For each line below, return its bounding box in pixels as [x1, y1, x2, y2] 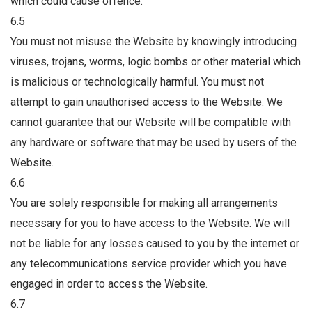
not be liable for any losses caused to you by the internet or [10, 237, 299, 251]
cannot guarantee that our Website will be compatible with [10, 116, 291, 130]
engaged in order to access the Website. [10, 277, 208, 291]
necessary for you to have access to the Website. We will [10, 217, 290, 231]
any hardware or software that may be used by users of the [10, 136, 297, 150]
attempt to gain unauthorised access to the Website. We [10, 95, 283, 109]
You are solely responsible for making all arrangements [10, 196, 278, 210]
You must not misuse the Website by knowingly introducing [10, 35, 297, 49]
